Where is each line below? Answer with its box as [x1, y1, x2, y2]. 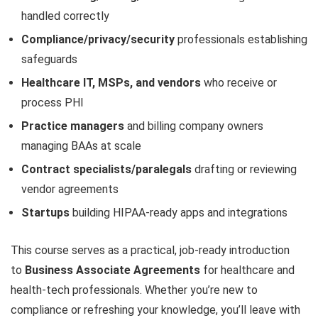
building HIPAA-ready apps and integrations [70, 206, 287, 219]
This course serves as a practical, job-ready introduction [11, 243, 290, 257]
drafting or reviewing [192, 163, 297, 176]
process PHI [21, 96, 84, 109]
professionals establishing [175, 33, 307, 46]
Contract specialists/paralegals [21, 163, 192, 176]
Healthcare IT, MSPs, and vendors [21, 76, 201, 89]
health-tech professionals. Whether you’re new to [11, 283, 258, 297]
